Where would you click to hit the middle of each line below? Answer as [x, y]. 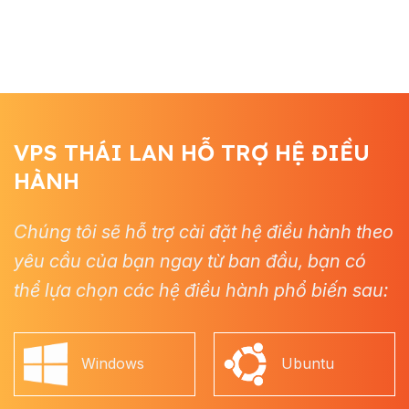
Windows [113, 364]
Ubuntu [308, 364]
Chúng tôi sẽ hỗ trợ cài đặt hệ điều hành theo [204, 231]
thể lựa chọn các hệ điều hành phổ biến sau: [201, 290]
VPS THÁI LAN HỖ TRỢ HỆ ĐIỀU [192, 153]
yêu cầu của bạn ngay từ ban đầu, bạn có [190, 261]
